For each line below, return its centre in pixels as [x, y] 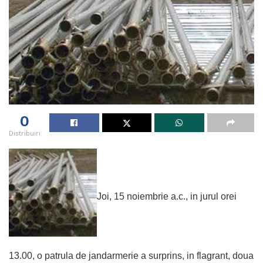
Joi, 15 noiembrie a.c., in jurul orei [167, 197]
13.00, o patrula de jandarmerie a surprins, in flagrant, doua [131, 256]
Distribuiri [25, 134]
